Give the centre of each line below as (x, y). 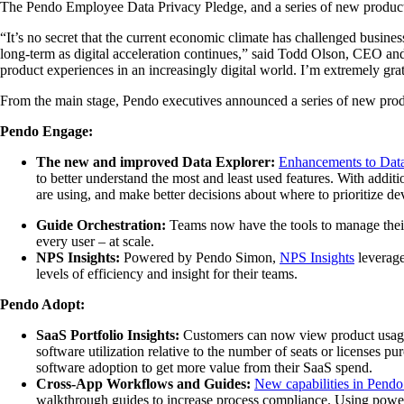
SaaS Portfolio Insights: (110, 335)
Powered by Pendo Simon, (202, 257)
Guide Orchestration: (101, 225)
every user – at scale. (95, 241)
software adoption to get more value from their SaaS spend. (204, 367)
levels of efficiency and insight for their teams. (167, 273)
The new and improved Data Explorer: (157, 161)
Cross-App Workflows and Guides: (145, 383)
